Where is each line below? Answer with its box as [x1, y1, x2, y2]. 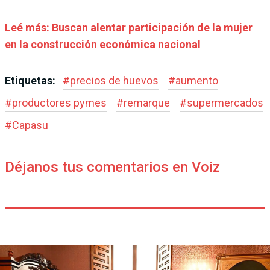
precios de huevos [70, 74, 159, 87]
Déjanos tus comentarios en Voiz [5, 158, 220, 175]
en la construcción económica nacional [5, 37, 201, 51]
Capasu [12, 118, 48, 131]
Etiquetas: [5, 74, 58, 87]
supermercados [187, 96, 263, 109]
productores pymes [12, 96, 107, 109]
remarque [124, 96, 170, 109]
